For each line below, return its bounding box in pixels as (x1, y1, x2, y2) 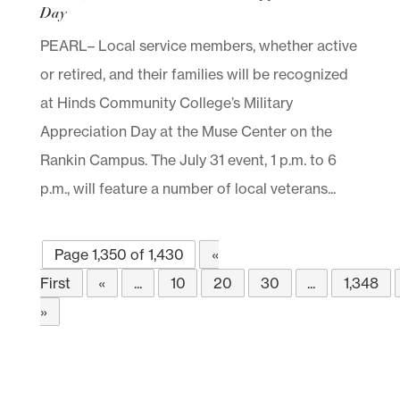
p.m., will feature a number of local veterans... (39, 179, 336, 197)
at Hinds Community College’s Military (39, 93, 293, 112)
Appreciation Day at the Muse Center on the (39, 121, 332, 140)
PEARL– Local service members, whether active (39, 36, 357, 54)
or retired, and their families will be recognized (39, 64, 348, 83)
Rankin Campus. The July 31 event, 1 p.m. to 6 (39, 150, 337, 169)
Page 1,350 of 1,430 (54, 245, 184, 263)
